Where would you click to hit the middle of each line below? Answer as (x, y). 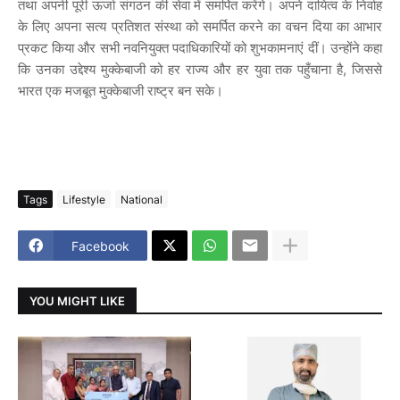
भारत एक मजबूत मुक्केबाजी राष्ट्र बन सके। (121, 91)
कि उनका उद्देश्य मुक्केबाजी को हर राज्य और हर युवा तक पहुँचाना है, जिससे (200, 70)
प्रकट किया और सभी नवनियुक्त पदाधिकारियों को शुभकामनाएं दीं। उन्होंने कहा (200, 48)
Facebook (100, 246)
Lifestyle (84, 199)
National (142, 199)
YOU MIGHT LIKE (77, 300)
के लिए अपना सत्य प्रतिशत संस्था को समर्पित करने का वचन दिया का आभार (200, 27)
